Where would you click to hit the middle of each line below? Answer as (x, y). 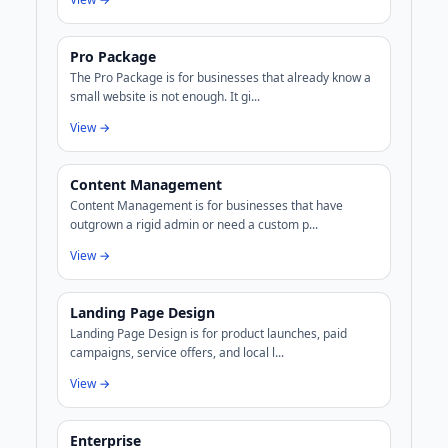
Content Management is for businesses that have (206, 206)
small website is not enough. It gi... (165, 97)
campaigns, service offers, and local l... (177, 353)
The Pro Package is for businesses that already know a (220, 78)
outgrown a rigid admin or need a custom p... (194, 225)
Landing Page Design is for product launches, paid (208, 334)
